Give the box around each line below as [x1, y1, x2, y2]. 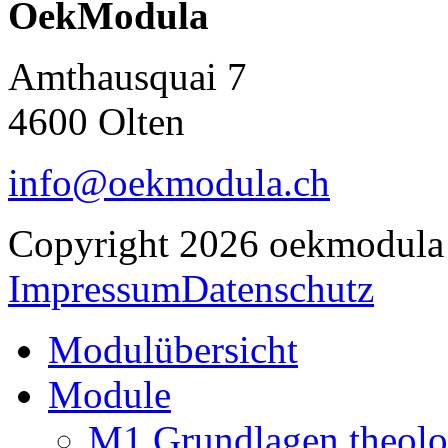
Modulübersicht [48, 327, 298, 371]
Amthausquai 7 [8, 54, 247, 98]
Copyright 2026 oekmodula [8, 221, 444, 265]
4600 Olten [8, 99, 185, 143]
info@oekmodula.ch [8, 160, 330, 204]
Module [48, 372, 171, 416]
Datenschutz [181, 266, 374, 310]
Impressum [8, 266, 181, 310]
